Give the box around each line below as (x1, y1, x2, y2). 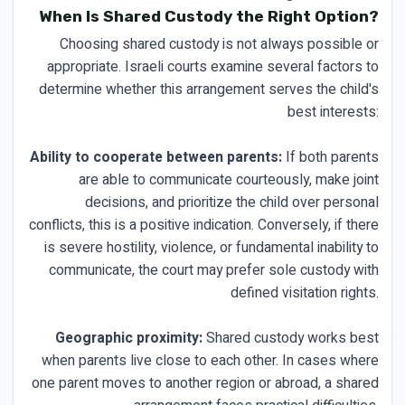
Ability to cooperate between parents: (30, 146, 282, 168)
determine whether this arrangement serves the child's (39, 78, 379, 100)
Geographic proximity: (55, 326, 202, 349)
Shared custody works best (202, 326, 379, 349)
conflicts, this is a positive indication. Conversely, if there (29, 213, 379, 236)
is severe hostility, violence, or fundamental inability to (44, 236, 379, 259)
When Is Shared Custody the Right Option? (39, 6, 379, 25)
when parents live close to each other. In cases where (42, 349, 379, 372)
